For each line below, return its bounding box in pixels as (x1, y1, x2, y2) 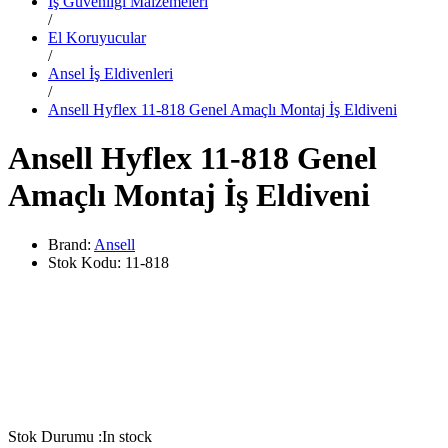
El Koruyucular (48, 28, 146, 46)
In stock (102, 427, 152, 445)
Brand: (48, 235, 94, 253)
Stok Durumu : (8, 427, 102, 445)
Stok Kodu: (48, 253, 125, 271)
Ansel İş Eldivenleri (48, 64, 173, 82)
